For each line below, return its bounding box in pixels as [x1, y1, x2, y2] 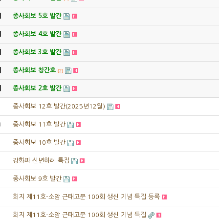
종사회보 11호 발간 [12, 121, 66, 128]
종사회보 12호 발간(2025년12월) [12, 103, 105, 109]
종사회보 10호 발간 [12, 139, 66, 146]
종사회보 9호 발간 [12, 175, 62, 182]
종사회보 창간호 [12, 67, 56, 73]
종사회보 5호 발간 [12, 13, 62, 19]
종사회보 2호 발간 [12, 85, 62, 91]
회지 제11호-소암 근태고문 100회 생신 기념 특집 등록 [12, 194, 160, 200]
